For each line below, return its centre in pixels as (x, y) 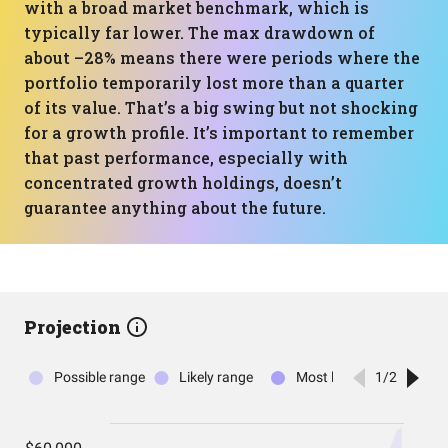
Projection (74, 327)
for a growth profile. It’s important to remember (219, 132)
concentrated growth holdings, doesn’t (183, 182)
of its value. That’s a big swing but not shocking (221, 107)
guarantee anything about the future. (175, 207)
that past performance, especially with (186, 157)
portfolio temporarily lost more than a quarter (214, 82)
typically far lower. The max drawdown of (199, 32)
